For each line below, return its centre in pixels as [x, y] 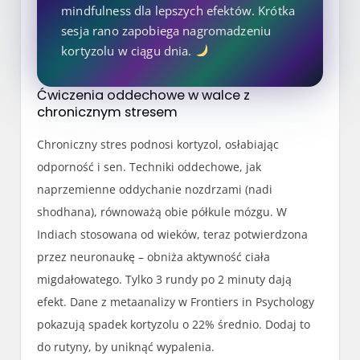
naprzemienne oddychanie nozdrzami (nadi [155, 189]
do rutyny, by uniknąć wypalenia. [126, 346]
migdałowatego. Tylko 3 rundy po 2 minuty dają [165, 279]
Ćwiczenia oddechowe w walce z [144, 95]
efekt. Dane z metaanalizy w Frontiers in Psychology [176, 301]
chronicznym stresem [108, 112]
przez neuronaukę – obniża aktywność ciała [154, 256]
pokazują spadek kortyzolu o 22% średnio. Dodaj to [174, 324]
